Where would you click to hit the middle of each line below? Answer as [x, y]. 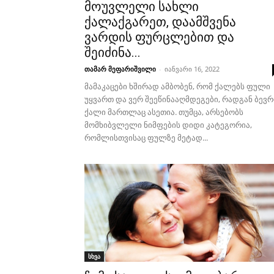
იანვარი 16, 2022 [192, 69]
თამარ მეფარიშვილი [120, 69]
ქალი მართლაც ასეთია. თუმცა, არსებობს [164, 112]
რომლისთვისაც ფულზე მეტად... [146, 138]
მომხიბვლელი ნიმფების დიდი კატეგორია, [168, 125]
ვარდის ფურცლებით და [159, 37]
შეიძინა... [113, 53]
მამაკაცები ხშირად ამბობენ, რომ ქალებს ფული [177, 86]
